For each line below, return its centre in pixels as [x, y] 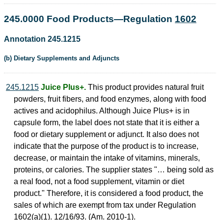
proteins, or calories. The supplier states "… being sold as [114, 170]
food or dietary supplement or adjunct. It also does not [106, 135]
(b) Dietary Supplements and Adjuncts [62, 58]
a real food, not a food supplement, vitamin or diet [99, 182]
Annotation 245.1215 [42, 39]
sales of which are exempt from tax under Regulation [105, 205]
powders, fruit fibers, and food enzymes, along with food [110, 99]
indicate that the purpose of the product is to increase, [106, 146]
